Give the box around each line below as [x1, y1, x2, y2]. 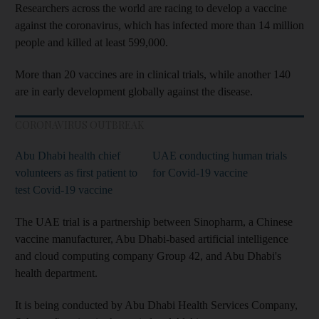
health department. [15, 266, 98, 279]
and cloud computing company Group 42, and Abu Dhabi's [15, 249, 281, 262]
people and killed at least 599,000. [15, 36, 168, 48]
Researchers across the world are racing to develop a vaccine [15, 1, 287, 14]
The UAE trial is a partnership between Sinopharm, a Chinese [15, 215, 293, 228]
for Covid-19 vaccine [152, 166, 248, 179]
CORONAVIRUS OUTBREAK [15, 117, 144, 132]
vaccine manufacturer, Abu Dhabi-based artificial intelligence [15, 232, 288, 245]
